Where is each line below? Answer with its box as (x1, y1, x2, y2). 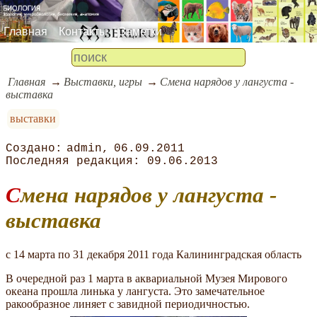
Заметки (119, 25, 162, 38)
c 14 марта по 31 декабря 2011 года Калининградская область (6, 248, 301, 260)
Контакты (59, 25, 108, 38)
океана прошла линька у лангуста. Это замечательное (6, 284, 265, 297)
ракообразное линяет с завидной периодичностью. (6, 297, 250, 310)
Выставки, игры (63, 75, 142, 88)
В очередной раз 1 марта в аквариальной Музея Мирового (6, 272, 287, 284)
